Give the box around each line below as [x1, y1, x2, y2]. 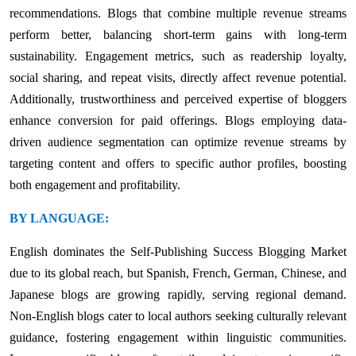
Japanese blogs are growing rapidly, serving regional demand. [10, 287, 346, 301]
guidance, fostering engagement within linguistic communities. [10, 330, 346, 344]
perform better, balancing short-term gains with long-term [10, 27, 346, 41]
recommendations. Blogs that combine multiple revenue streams [10, 6, 346, 20]
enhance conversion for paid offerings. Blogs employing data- [10, 113, 346, 127]
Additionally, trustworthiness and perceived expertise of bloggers [10, 91, 346, 106]
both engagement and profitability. [10, 177, 180, 192]
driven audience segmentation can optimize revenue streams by [10, 134, 346, 149]
